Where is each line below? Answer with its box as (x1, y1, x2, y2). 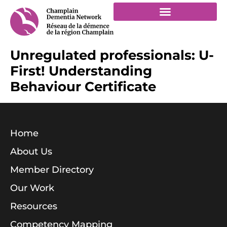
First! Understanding (10, 63, 152, 80)
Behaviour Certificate (10, 79, 156, 95)
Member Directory (10, 164, 94, 176)
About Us (10, 146, 52, 158)
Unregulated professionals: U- (10, 47, 214, 64)
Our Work (10, 182, 54, 194)
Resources (10, 201, 57, 212)
